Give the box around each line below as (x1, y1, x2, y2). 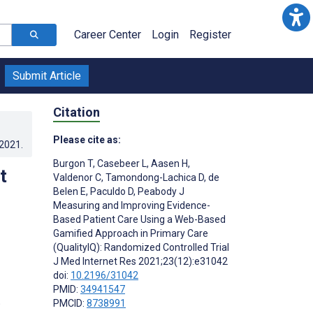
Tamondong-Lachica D (103, 171, 204, 183)
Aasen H (149, 157, 188, 169)
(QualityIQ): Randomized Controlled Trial (53, 241, 229, 253)
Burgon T (53, 157, 93, 169)
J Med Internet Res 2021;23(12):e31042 (53, 255, 228, 267)
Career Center (74, 28, 141, 41)
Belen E (53, 185, 86, 197)
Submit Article (13, 69, 81, 82)
